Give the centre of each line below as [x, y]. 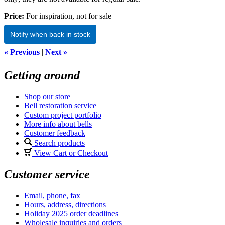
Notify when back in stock [50, 34]
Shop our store [47, 96]
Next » [56, 52]
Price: [14, 16]
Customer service [47, 174]
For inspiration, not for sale [69, 16]
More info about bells [58, 124]
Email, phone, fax [52, 195]
